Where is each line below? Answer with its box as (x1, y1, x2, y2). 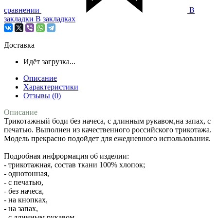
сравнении (4, 5, 39, 14)
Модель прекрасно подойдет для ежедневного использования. (4, 134, 211, 143)
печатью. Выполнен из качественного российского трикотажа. (4, 125, 212, 134)
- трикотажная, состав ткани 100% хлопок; (4, 160, 145, 169)
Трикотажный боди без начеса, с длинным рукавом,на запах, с (4, 116, 211, 125)
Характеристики (23, 82, 78, 91)
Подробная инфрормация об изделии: (4, 151, 129, 160)
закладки (4, 14, 34, 23)
